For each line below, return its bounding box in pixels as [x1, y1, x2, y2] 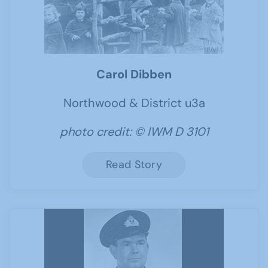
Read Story [106, 157, 162, 172]
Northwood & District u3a [63, 95, 205, 111]
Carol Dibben [96, 66, 172, 82]
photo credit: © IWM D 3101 [59, 124, 209, 139]
